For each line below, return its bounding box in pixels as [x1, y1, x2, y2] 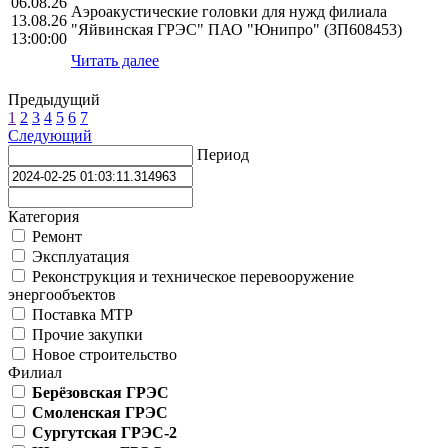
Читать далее [71, 52, 159, 70]
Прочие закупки [28, 326, 143, 344]
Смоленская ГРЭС [32, 404, 168, 422]
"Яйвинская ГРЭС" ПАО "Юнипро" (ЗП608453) [71, 21, 402, 39]
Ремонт [28, 228, 82, 246]
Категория [8, 208, 79, 226]
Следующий [8, 127, 92, 145]
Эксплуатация [28, 248, 129, 266]
